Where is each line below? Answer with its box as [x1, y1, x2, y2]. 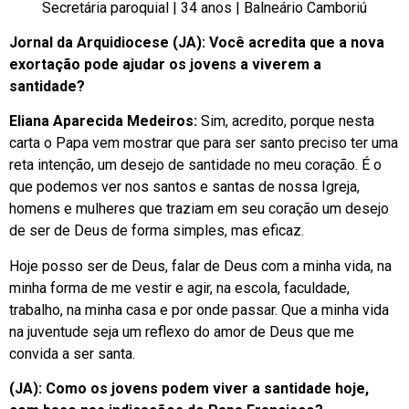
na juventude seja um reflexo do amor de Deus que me [9, 322, 354, 341]
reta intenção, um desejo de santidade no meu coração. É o [9, 156, 382, 174]
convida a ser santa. [9, 344, 135, 362]
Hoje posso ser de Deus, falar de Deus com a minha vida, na [9, 257, 392, 275]
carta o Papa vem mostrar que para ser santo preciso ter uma [9, 134, 398, 152]
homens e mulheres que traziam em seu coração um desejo [9, 200, 389, 218]
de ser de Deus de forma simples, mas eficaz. [9, 222, 304, 240]
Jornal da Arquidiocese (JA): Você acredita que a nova [9, 33, 384, 51]
